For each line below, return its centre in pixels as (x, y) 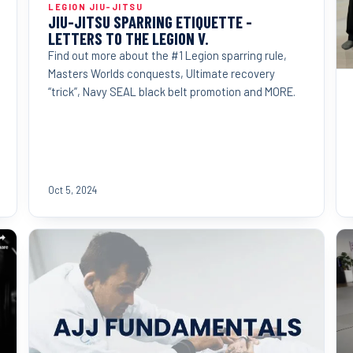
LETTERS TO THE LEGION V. (128, 38)
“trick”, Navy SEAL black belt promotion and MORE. (172, 91)
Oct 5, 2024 (72, 190)
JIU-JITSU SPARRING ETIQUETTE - (150, 21)
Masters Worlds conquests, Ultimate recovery (162, 73)
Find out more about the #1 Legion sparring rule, (167, 55)
